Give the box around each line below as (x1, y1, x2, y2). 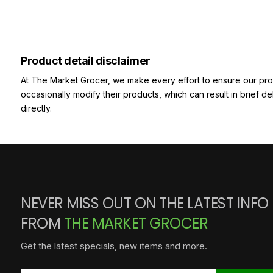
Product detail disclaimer (21, 54, 151, 68)
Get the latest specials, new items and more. (21, 240, 207, 252)
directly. (21, 103, 52, 114)
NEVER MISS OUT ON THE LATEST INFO (21, 193, 269, 214)
